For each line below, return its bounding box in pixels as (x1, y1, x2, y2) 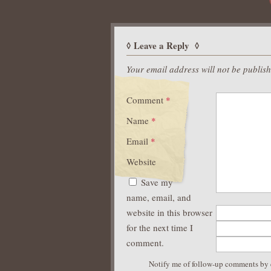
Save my (141, 176, 173, 188)
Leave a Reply (134, 39, 192, 52)
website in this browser (126, 206, 212, 218)
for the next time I (126, 221, 193, 233)
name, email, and (126, 191, 191, 203)
